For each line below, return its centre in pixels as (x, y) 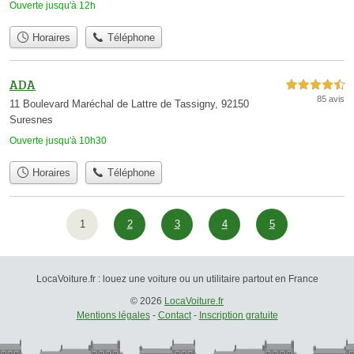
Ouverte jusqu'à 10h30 (58, 141)
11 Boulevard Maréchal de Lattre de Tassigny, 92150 (129, 104)
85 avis (331, 99)
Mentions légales (113, 315)
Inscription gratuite (238, 315)
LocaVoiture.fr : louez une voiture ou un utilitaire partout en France (177, 279)
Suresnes (31, 120)
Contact (174, 315)
